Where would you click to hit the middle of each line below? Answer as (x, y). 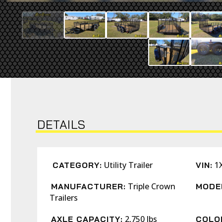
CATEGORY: (77, 165)
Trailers (64, 198)
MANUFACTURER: (88, 186)
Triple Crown (152, 186)
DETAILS (61, 124)
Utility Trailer (128, 165)
